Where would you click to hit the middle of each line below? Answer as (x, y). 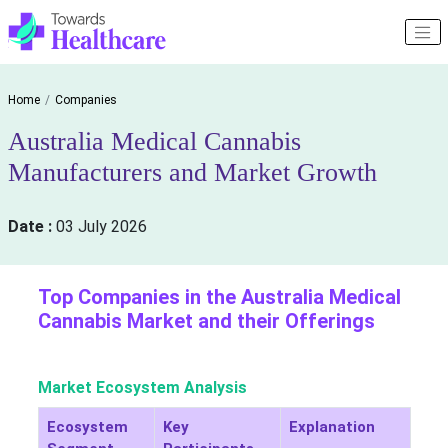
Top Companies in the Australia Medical (219, 297)
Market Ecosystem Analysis (142, 388)
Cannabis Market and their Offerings (206, 321)
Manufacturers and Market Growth (192, 173)
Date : (31, 227)
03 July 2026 (101, 227)
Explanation (331, 427)
